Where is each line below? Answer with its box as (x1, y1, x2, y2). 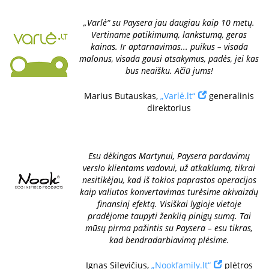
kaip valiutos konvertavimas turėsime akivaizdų (80, 186, 258, 198)
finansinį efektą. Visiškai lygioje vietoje (97, 198, 241, 210)
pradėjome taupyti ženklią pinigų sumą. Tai (87, 210, 251, 222)
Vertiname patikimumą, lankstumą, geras (91, 29, 247, 40)
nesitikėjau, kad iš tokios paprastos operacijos (82, 174, 256, 186)
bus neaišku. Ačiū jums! (125, 65, 213, 76)
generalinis (207, 90, 254, 101)
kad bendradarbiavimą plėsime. (109, 234, 229, 246)
